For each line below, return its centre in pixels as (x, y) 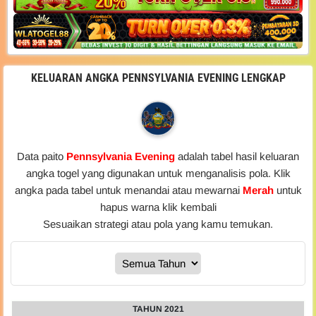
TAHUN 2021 (158, 309)
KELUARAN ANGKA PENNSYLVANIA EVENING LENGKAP (158, 78)
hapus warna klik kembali (158, 207)
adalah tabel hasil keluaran (238, 157)
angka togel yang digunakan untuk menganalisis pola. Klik (158, 174)
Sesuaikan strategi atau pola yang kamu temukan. (158, 224)
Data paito (42, 157)
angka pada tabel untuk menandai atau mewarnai (128, 190)
